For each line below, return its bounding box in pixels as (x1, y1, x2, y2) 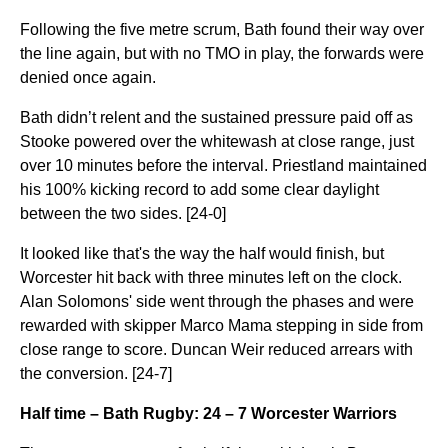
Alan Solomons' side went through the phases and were (20, 293, 414, 310)
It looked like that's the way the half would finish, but (20, 245, 384, 262)
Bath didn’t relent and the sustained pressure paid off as (20, 109, 413, 126)
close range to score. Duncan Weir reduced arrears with (20, 341, 413, 358)
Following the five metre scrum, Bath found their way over (20, 21, 424, 38)
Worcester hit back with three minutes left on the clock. (20, 269, 402, 286)
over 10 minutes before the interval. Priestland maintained (20, 157, 427, 174)
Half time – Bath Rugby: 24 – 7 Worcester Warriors (20, 405, 397, 422)
